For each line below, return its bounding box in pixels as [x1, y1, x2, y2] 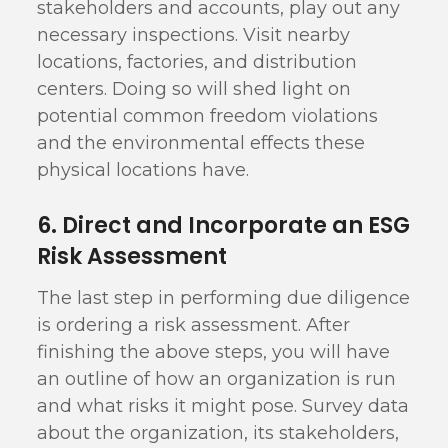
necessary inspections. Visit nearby [37, 24, 351, 46]
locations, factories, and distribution [37, 51, 358, 73]
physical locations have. [37, 159, 250, 181]
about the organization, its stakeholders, [37, 422, 400, 444]
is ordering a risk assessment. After [37, 314, 351, 336]
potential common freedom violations [37, 105, 379, 127]
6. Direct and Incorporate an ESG [37, 210, 411, 241]
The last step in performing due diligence [37, 287, 411, 309]
